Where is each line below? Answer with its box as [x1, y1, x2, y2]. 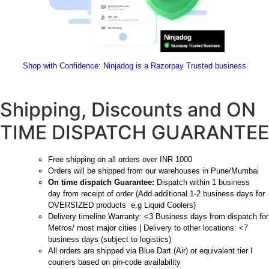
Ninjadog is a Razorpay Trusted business [101, 61, 246, 70]
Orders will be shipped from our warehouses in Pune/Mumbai [48, 166, 259, 175]
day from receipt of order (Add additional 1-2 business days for [48, 189, 265, 198]
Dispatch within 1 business [154, 177, 250, 187]
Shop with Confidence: [23, 61, 101, 70]
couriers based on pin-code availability [48, 257, 181, 267]
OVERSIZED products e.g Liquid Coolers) [48, 200, 196, 210]
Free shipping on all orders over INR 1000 [48, 154, 192, 164]
